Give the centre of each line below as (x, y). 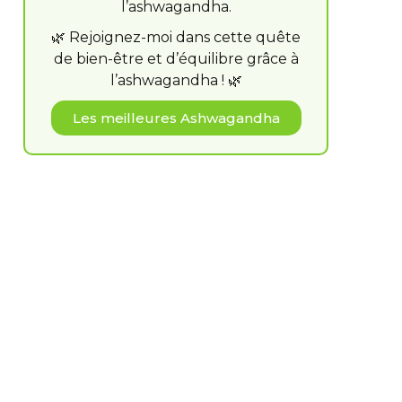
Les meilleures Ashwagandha (176, 118)
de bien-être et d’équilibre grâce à (176, 59)
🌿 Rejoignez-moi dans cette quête (176, 37)
